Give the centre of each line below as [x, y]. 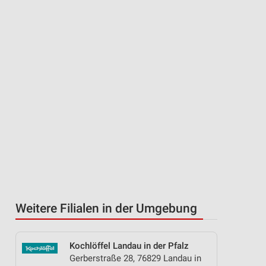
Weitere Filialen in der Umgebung [106, 208]
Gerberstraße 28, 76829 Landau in [135, 258]
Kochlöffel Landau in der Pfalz [129, 246]
